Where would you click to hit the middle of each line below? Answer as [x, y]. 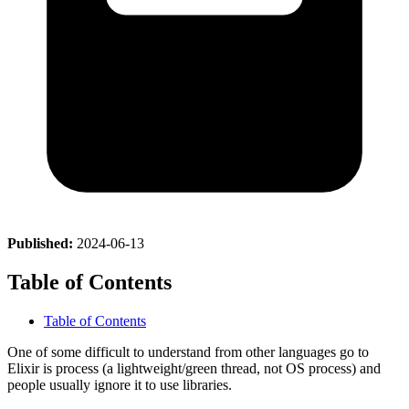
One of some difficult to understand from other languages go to [188, 351]
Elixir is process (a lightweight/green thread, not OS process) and [194, 368]
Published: [40, 243]
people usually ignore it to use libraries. [120, 384]
